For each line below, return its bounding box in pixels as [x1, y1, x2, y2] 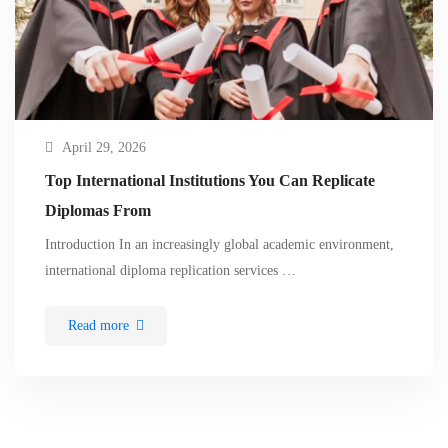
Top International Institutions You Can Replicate [45, 172, 375, 190]
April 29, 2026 [62, 140, 146, 156]
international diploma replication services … [45, 263, 296, 279]
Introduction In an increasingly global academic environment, [45, 237, 394, 253]
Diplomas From [45, 202, 151, 220]
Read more [68, 318, 129, 334]
